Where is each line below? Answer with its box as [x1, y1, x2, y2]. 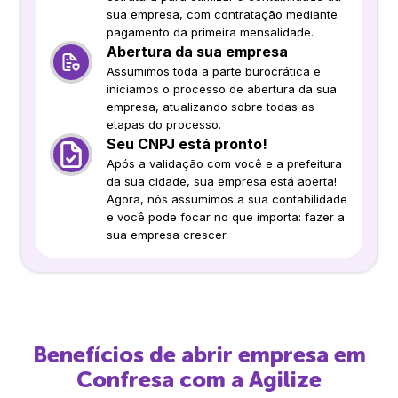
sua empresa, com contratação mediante [107, 6, 338, 21]
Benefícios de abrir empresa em [32, 340, 366, 369]
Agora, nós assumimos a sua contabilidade [107, 191, 347, 206]
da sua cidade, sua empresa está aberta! [107, 173, 337, 188]
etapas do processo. [107, 116, 221, 131]
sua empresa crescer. [107, 227, 228, 242]
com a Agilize [174, 365, 322, 394]
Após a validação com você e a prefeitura [107, 155, 342, 171]
